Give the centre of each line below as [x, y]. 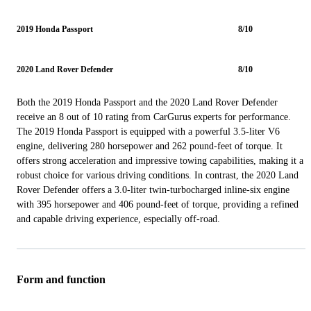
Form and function [61, 280]
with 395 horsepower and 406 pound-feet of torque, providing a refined [158, 205]
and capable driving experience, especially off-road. [118, 219]
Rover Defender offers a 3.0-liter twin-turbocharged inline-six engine [153, 190]
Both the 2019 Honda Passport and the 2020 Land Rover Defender [147, 103]
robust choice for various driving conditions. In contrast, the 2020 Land [158, 176]
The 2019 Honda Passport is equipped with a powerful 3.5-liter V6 [148, 132]
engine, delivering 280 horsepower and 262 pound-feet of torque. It [150, 146]
